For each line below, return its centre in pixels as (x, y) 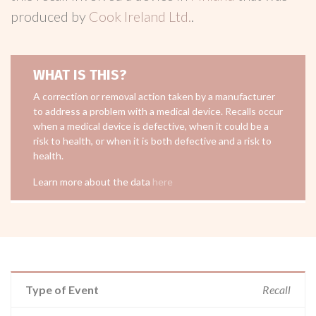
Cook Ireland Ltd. (140, 16)
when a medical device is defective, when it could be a (151, 126)
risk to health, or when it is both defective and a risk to (152, 141)
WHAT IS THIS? (80, 75)
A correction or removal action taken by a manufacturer (154, 96)
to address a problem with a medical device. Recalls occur (158, 111)
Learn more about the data (93, 182)
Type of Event (62, 290)
